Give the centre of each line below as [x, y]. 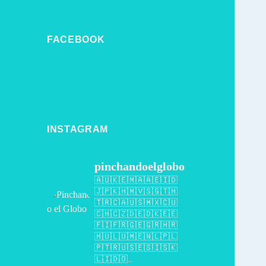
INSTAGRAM [77, 129]
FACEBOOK [76, 40]
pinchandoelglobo [140, 167]
